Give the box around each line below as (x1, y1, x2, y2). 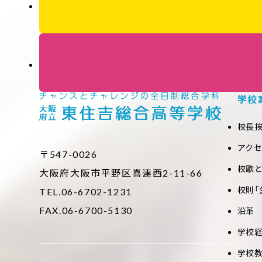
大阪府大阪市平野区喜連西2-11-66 (39, 167, 203, 179)
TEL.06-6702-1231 (39, 186, 132, 198)
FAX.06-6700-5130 (39, 205, 133, 216)
